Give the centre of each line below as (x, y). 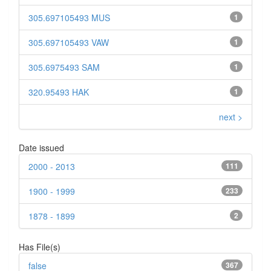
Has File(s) (40, 247)
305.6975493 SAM (64, 67)
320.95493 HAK (59, 92)
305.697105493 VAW (69, 43)
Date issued (41, 148)
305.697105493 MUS (69, 18)
